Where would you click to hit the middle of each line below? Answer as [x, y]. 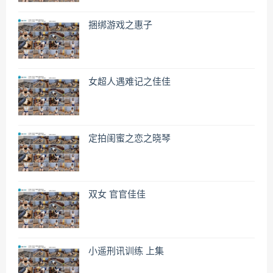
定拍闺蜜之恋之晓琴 [129, 138]
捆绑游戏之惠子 [120, 26]
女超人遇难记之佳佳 [129, 82]
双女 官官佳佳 [117, 195]
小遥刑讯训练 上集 [126, 252]
